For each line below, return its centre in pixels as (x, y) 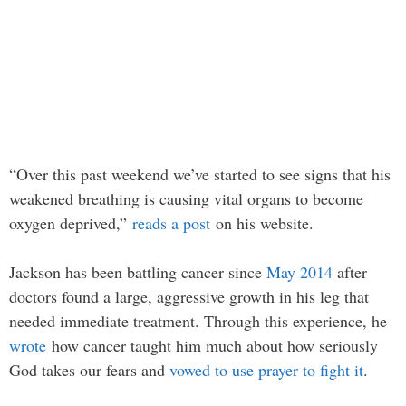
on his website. (262, 223)
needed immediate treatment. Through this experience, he (198, 321)
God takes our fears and (89, 370)
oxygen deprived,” (71, 223)
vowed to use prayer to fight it (266, 370)
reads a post (171, 223)
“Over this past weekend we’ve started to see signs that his (200, 174)
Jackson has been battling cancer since (138, 272)
